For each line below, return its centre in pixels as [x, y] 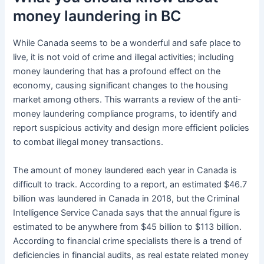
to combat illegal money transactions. [88, 142]
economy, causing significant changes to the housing [121, 85]
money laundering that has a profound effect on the [117, 71]
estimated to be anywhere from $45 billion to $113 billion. [128, 227]
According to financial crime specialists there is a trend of [128, 241]
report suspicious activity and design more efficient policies [131, 128]
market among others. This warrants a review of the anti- [128, 99]
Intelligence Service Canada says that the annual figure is [127, 212]
